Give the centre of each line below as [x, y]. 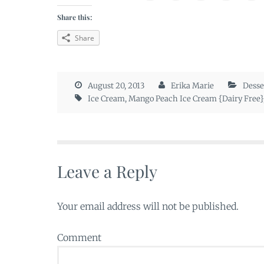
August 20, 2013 [116, 85]
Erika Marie [192, 85]
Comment [79, 237]
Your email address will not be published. [148, 206]
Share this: [75, 17]
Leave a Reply [107, 171]
